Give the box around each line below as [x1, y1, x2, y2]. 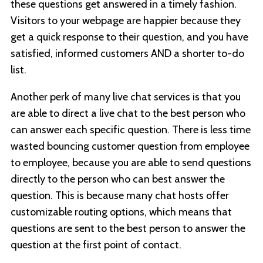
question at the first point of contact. [11, 238, 181, 252]
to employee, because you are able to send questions [11, 156, 251, 170]
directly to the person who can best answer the [11, 173, 225, 186]
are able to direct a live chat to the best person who [11, 107, 245, 120]
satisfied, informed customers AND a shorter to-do [11, 47, 244, 60]
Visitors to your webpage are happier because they [11, 14, 241, 28]
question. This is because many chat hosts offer [11, 189, 229, 203]
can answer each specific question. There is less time [11, 123, 251, 137]
